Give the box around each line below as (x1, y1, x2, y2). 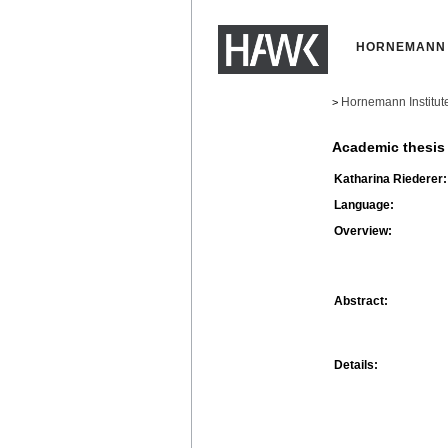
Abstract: (334, 293, 388, 308)
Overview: (334, 223, 392, 238)
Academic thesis (332, 139, 445, 156)
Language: (334, 197, 394, 212)
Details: (334, 357, 378, 372)
